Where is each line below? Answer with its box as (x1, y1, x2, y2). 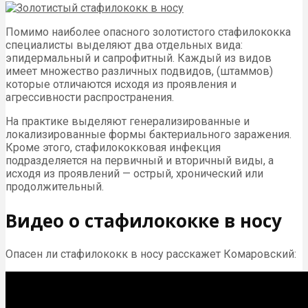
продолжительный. (5, 180, 104, 194)
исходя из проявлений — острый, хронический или (5, 167, 263, 181)
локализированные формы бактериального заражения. (5, 128, 291, 142)
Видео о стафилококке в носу (5, 208, 282, 233)
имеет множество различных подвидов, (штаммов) (5, 65, 273, 78)
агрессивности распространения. (5, 91, 174, 104)
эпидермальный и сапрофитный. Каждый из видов (5, 52, 272, 65)
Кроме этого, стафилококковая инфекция (5, 141, 221, 155)
